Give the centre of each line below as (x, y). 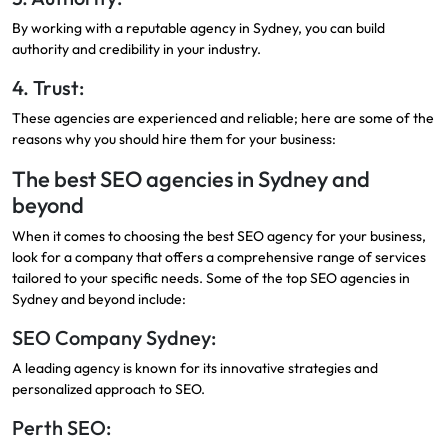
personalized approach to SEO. (108, 388)
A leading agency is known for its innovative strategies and (195, 367)
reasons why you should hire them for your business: (174, 138)
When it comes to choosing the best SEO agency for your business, (219, 235)
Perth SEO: (61, 427)
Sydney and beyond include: (99, 298)
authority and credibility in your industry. (136, 48)
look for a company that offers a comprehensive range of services (219, 256)
